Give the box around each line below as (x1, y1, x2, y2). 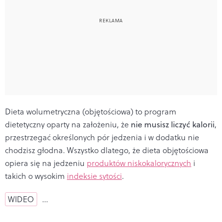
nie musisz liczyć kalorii (131, 119, 215, 130)
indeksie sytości (67, 170, 122, 182)
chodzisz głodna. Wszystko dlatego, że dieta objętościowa (5, 145, 209, 156)
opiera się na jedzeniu (5, 158, 87, 169)
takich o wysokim (5, 170, 67, 182)
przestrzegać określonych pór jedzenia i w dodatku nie (5, 132, 199, 143)
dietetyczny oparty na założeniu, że (5, 119, 131, 130)
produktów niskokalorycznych (87, 158, 191, 169)
